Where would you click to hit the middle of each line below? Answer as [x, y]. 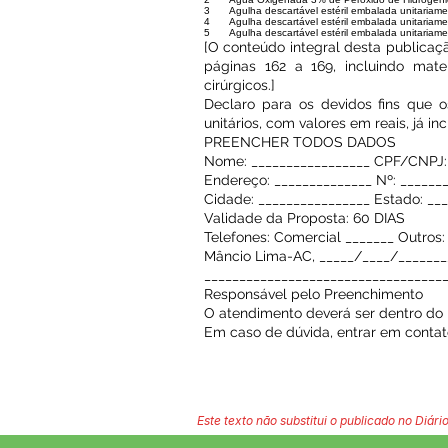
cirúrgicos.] [239, 85]
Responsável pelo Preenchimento [313, 294]
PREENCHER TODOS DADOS [300, 142]
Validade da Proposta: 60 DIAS [304, 218]
